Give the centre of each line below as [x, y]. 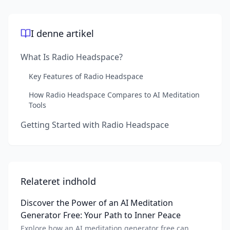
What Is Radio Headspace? [72, 57]
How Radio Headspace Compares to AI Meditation [114, 95]
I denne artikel [62, 33]
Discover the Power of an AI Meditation [97, 203]
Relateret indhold [58, 181]
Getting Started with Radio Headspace [95, 125]
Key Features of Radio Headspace [86, 76]
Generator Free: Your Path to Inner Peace [101, 215]
